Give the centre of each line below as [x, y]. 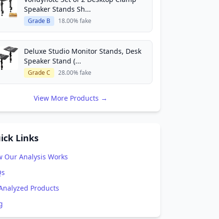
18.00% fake [75, 21]
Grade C [39, 73]
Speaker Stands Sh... [57, 9]
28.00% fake [75, 73]
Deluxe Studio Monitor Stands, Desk [83, 51]
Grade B [39, 21]
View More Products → [70, 98]
